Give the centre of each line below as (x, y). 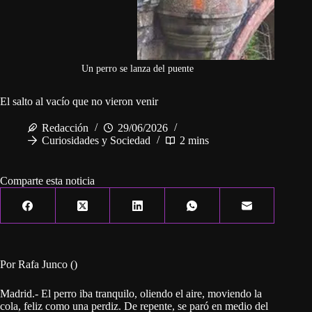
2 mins (194, 141)
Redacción (65, 128)
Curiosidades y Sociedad (96, 141)
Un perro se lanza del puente (137, 69)
